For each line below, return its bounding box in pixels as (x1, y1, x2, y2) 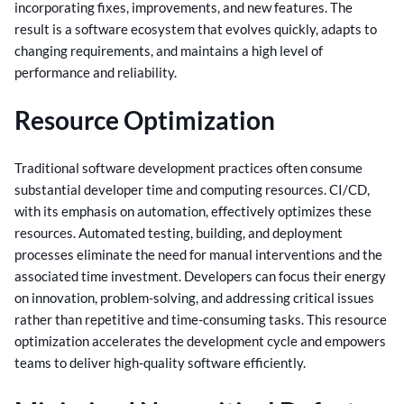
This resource (307, 311, 387, 328)
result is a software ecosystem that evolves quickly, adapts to (14, 20, 377, 37)
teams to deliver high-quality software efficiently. (14, 354, 306, 372)
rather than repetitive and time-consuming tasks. (14, 311, 307, 328)
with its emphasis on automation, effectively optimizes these (14, 203, 372, 220)
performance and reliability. (14, 63, 177, 80)
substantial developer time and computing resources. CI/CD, (14, 181, 370, 198)
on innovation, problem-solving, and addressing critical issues (14, 289, 374, 307)
